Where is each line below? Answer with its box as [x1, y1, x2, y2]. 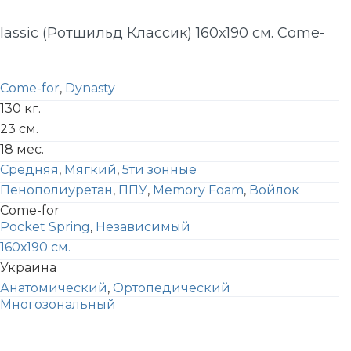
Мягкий [64, 162, 117, 177]
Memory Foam [153, 183, 244, 197]
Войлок [249, 183, 299, 197]
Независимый [96, 219, 190, 234]
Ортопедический [113, 280, 230, 295]
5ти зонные [122, 162, 197, 177]
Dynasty [65, 81, 115, 96]
